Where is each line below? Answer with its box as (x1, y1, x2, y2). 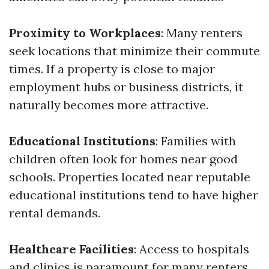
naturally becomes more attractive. (9, 97, 208, 112)
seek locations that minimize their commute (9, 43, 260, 58)
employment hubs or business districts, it (9, 79, 243, 94)
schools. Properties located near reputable (9, 169, 250, 184)
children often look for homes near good (9, 151, 238, 166)
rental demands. (9, 205, 100, 220)
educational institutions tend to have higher (9, 187, 258, 202)
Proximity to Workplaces (9, 25, 161, 40)
